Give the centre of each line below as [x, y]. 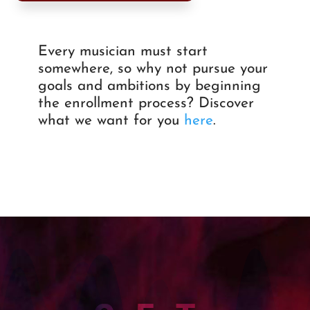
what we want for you [111, 120]
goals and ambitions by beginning [149, 86]
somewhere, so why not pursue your [153, 69]
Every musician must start [122, 51]
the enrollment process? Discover [146, 103]
